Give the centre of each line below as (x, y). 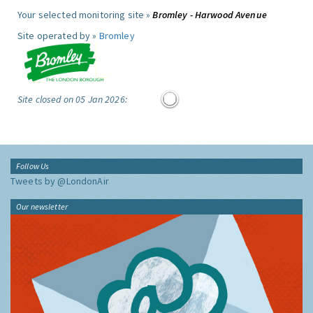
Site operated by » (58, 36)
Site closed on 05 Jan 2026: (72, 99)
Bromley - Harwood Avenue (210, 15)
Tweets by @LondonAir (60, 181)
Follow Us (33, 166)
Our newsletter (42, 206)
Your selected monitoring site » (85, 15)
